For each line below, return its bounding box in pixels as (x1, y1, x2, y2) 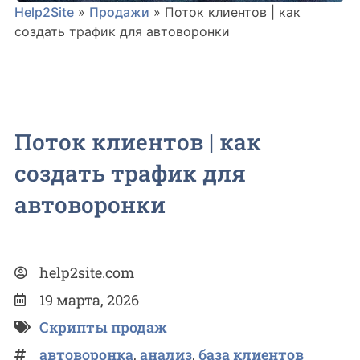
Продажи (89, 4, 149, 20)
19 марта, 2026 (39, 289, 139, 309)
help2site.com (39, 262, 134, 282)
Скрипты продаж (39, 317, 167, 337)
